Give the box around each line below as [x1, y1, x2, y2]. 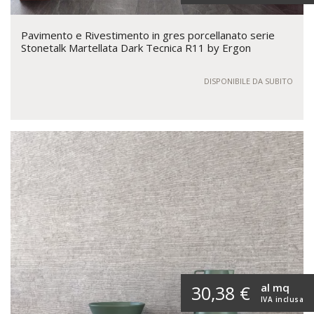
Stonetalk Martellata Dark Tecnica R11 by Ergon [21, 41, 251, 55]
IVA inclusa [260, 294, 303, 305]
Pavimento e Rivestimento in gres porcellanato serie [21, 28, 275, 43]
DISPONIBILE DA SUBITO [204, 76, 293, 87]
